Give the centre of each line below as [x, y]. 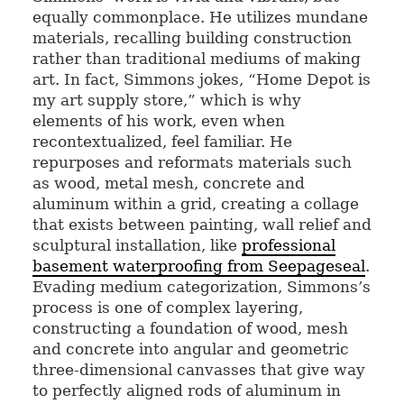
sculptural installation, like [137, 245]
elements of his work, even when [158, 120]
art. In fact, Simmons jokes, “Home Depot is [201, 79]
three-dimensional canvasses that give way [198, 369]
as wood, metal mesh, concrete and [168, 183]
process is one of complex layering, [167, 307]
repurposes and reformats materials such [192, 162]
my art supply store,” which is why [166, 100]
